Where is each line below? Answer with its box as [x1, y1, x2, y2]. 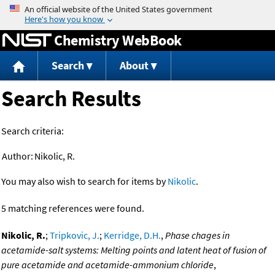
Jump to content [103, 2, 172, 15]
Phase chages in [165, 229, 230, 242]
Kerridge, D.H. [104, 229, 161, 242]
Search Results [1, 85, 141, 113]
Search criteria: [1, 125, 64, 137]
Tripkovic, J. [50, 229, 99, 242]
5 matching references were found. [1, 202, 144, 215]
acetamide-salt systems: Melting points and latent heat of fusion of [1, 244, 266, 257]
